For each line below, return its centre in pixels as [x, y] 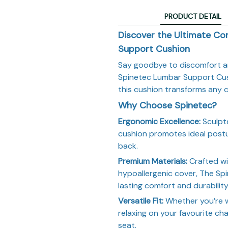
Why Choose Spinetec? [167, 105]
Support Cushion [154, 49]
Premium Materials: [153, 161]
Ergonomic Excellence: [159, 121]
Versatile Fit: [141, 201]
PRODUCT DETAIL [193, 17]
